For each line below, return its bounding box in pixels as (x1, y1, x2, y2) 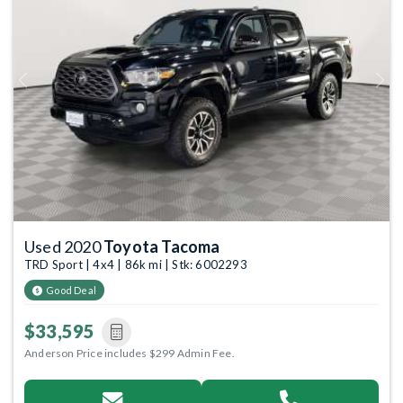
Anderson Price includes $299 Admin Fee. (24, 345, 235, 360)
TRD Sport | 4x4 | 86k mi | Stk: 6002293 (24, 256, 247, 272)
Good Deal (46, 283, 97, 296)
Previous (21, 79, 65, 94)
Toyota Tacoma (103, 236, 220, 256)
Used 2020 (24, 236, 103, 256)
